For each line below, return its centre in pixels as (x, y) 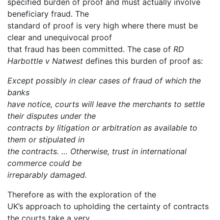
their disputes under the (52, 116)
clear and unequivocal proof (60, 38)
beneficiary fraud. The (48, 14)
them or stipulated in (46, 140)
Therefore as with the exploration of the (82, 195)
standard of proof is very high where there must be (103, 26)
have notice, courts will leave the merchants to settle (106, 104)
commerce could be (44, 163)
